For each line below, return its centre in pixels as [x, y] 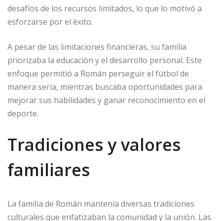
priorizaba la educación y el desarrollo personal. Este [105, 60]
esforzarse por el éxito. [50, 21]
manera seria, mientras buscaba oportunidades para [105, 87]
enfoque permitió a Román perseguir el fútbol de [98, 73]
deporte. [23, 113]
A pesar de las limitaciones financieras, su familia [97, 47]
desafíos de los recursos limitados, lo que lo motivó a [105, 8]
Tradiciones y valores [94, 144]
